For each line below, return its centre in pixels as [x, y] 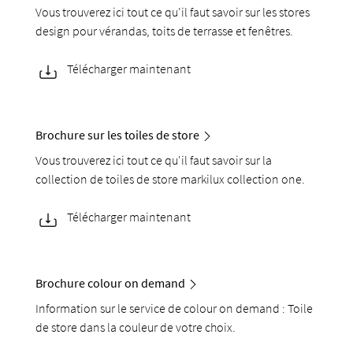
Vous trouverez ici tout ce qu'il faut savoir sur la [154, 160]
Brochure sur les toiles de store [118, 135]
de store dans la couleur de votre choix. [136, 327]
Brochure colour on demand [111, 283]
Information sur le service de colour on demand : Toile [175, 308]
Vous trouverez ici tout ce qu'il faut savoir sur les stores [173, 12]
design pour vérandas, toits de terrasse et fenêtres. [165, 31]
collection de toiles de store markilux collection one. [171, 179]
